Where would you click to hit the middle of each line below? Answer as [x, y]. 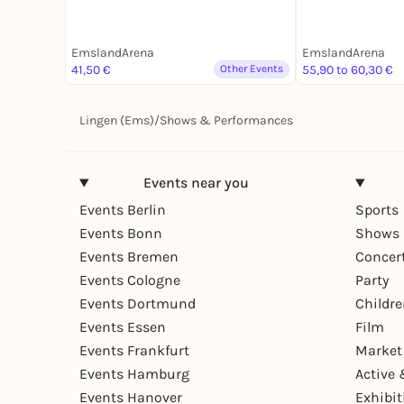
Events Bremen [129, 257]
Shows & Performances [226, 121]
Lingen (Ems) [117, 121]
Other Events [252, 69]
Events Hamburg [134, 374]
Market [379, 351]
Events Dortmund [138, 304]
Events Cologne [130, 280]
